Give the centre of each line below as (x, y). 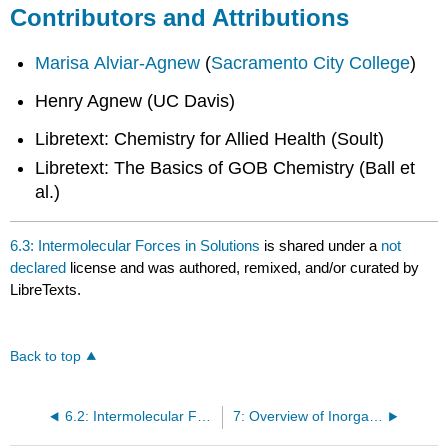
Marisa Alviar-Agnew (118, 62)
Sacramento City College (311, 62)
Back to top (46, 356)
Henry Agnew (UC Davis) (135, 101)
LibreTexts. (46, 289)
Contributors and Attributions (180, 17)
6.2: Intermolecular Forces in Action (203, 416)
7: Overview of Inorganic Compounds (375, 416)
